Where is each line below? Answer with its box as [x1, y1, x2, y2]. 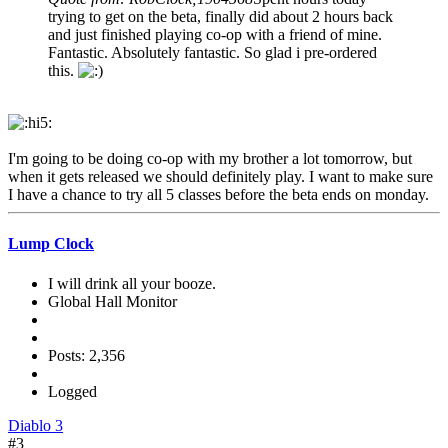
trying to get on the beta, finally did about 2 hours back [48, 8, 393, 26]
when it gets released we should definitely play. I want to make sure [8, 168, 433, 186]
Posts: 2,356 [48, 346, 125, 364]
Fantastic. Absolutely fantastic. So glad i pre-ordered [48, 44, 377, 62]
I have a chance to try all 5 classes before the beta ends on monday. [8, 186, 429, 204]
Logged [48, 382, 97, 400]
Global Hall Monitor [48, 292, 177, 310]
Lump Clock [8, 235, 94, 253]
